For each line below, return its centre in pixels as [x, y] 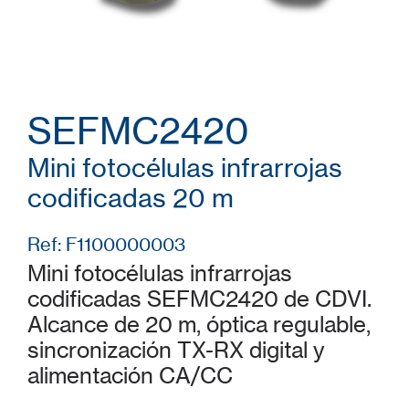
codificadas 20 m [131, 198]
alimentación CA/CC [130, 376]
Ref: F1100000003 [106, 244]
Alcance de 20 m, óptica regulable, [199, 325]
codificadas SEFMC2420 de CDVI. [199, 299]
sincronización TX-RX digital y [176, 350]
